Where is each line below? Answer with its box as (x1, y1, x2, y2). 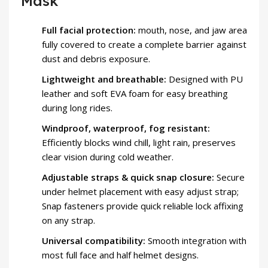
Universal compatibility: (42, 234, 145, 246)
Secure (214, 170, 245, 183)
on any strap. (42, 214, 95, 226)
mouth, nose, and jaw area (136, 23, 247, 36)
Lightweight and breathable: (42, 72, 166, 85)
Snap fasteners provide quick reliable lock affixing (42, 199, 243, 212)
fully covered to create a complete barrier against (42, 38, 246, 50)
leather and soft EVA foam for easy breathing (42, 87, 228, 99)
